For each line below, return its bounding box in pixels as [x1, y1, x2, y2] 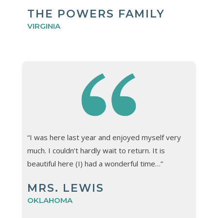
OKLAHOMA [27, 196, 73, 205]
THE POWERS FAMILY [27, 7, 165, 20]
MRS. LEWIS [27, 182, 104, 195]
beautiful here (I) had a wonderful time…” [27, 159, 163, 169]
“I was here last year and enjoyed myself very [27, 132, 181, 143]
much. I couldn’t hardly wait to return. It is [27, 145, 165, 156]
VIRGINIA [27, 21, 60, 31]
